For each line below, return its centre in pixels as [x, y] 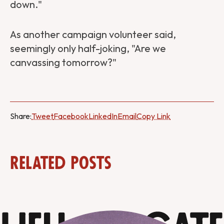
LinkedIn [103, 116]
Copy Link [153, 116]
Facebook [71, 116]
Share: [21, 116]
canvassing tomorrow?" [63, 62]
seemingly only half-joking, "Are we [88, 48]
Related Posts [61, 164]
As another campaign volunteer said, [93, 34]
